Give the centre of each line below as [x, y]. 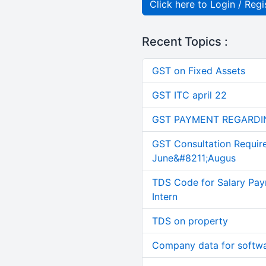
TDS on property [190, 221]
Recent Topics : [185, 42]
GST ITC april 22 [189, 95]
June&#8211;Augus [194, 158]
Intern [164, 197]
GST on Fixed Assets [198, 71]
